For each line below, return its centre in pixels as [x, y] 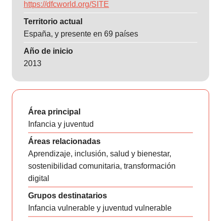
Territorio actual [53, 21]
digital [39, 178]
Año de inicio [48, 51]
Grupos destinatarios [68, 196]
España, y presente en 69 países [81, 34]
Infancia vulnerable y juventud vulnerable [100, 208]
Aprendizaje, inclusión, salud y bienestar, [100, 154]
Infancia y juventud [61, 124]
